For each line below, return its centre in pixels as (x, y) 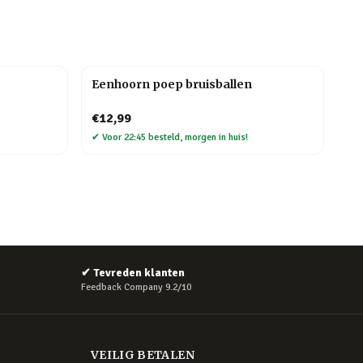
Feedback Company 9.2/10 (136, 287)
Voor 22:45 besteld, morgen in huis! (175, 137)
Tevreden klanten (139, 273)
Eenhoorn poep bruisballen (172, 84)
